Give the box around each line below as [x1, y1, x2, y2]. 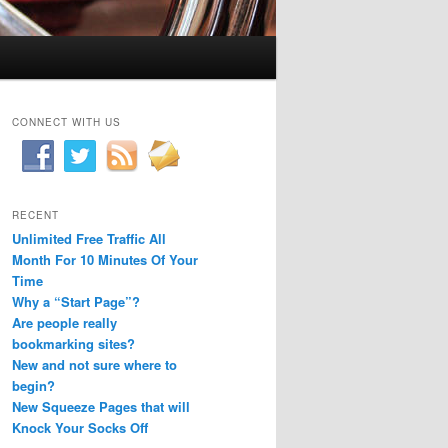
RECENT [12, 207, 59, 222]
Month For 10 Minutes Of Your [12, 249, 198, 269]
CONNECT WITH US [12, 115, 121, 130]
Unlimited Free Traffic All [12, 228, 166, 248]
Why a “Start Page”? [12, 291, 140, 311]
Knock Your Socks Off [12, 417, 148, 437]
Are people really [12, 312, 117, 332]
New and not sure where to [12, 354, 177, 374]
